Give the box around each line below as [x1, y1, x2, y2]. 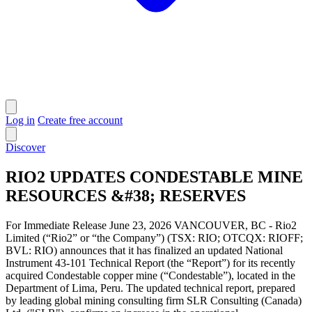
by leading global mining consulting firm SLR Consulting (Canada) [6, 294, 302, 306]
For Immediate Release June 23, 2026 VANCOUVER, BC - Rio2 [6, 219, 297, 231]
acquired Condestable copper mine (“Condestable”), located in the [6, 269, 295, 281]
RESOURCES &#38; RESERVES [6, 186, 246, 205]
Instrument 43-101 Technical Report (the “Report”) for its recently [6, 256, 295, 269]
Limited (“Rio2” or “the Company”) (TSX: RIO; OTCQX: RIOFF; [6, 231, 303, 244]
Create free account [38, 114, 123, 126]
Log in [6, 114, 35, 126]
